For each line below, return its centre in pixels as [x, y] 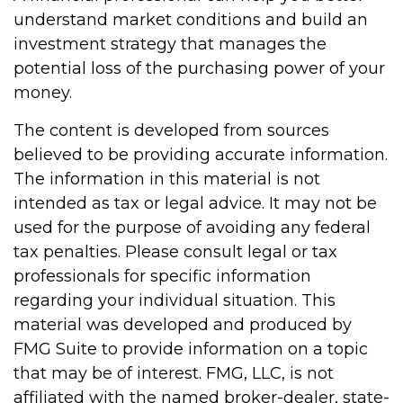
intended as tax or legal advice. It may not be [195, 203]
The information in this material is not [167, 179]
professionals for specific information [162, 276]
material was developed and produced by [183, 325]
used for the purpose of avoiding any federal [192, 228]
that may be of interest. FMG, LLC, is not [174, 373]
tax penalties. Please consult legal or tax [175, 252]
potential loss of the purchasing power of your [199, 68]
